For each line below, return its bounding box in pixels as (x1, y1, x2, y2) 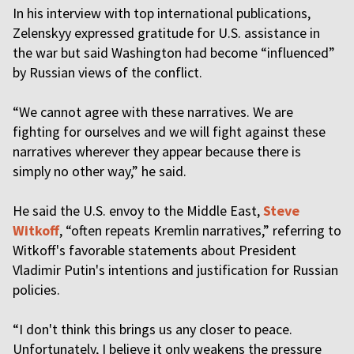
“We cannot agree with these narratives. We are (13, 103, 293, 121)
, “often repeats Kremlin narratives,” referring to (59, 221, 341, 239)
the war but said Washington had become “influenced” (13, 43, 335, 62)
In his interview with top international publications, (13, 4, 311, 22)
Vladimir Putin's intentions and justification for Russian (13, 261, 338, 279)
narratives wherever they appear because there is (13, 142, 301, 160)
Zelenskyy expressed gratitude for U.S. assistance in (13, 24, 320, 42)
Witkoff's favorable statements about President (13, 241, 296, 259)
